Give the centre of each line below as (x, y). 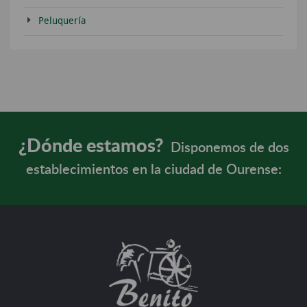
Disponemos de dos (228, 148)
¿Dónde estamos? (91, 146)
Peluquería (62, 21)
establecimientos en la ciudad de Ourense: (153, 170)
